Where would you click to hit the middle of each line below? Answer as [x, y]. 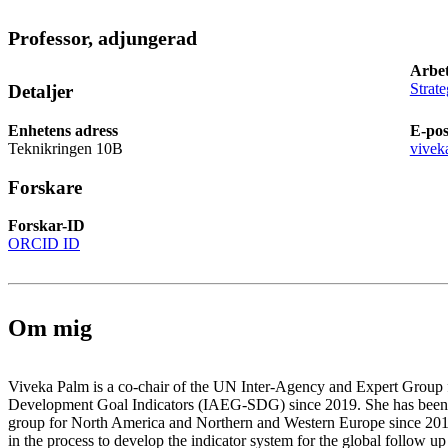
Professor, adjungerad [102, 38]
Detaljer [40, 92]
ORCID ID [44, 244]
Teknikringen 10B [65, 148]
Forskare [45, 187]
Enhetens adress [63, 130]
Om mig [50, 328]
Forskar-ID [46, 226]
